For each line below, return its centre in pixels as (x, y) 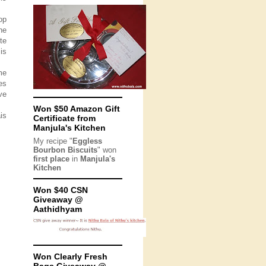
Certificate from (64, 118)
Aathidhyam (58, 209)
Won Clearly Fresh (70, 256)
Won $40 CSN (61, 190)
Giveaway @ (58, 199)
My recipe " (53, 141)
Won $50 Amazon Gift (77, 109)
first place (51, 159)
